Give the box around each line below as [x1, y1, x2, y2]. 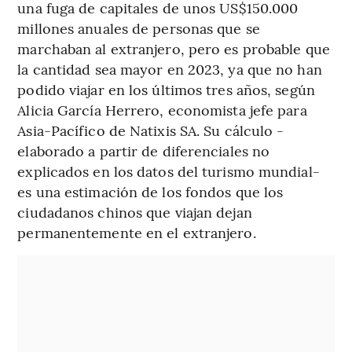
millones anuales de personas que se [17, 17, 260, 38]
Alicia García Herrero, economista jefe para [17, 99, 307, 119]
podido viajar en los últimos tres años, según [17, 79, 315, 99]
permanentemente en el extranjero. [17, 222, 256, 242]
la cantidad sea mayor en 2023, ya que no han [17, 58, 322, 79]
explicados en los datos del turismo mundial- [17, 160, 320, 181]
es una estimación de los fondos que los [17, 181, 284, 201]
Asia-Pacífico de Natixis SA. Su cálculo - [17, 119, 284, 140]
